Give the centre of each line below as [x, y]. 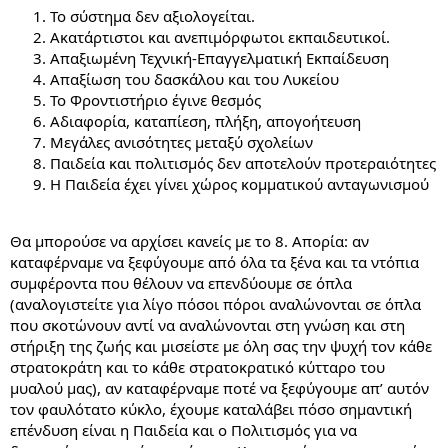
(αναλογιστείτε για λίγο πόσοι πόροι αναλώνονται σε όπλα [215, 303]
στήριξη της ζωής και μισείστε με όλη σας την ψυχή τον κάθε [221, 345]
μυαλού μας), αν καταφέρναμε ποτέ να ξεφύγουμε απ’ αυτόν [219, 387]
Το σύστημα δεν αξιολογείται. [152, 15]
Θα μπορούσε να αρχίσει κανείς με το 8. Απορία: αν [189, 240]
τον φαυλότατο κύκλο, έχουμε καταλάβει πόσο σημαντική [211, 408]
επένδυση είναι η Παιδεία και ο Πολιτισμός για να [183, 429]
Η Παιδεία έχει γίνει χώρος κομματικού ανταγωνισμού [239, 183]
